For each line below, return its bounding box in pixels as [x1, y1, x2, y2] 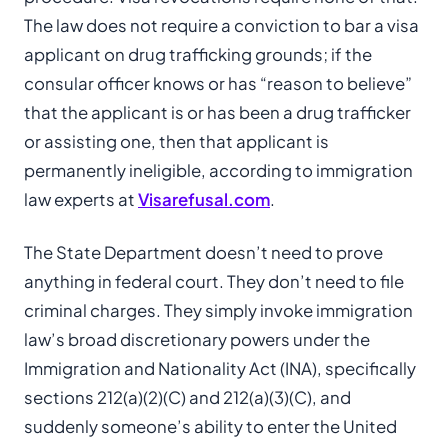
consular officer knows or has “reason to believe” [24, 73, 412, 94]
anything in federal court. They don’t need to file [24, 271, 404, 292]
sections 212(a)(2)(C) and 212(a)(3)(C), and [24, 387, 351, 408]
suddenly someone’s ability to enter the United [24, 416, 397, 437]
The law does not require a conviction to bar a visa [24, 15, 419, 36]
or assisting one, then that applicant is [24, 131, 329, 152]
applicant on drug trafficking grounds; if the [24, 44, 372, 65]
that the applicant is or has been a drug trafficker [24, 102, 411, 123]
